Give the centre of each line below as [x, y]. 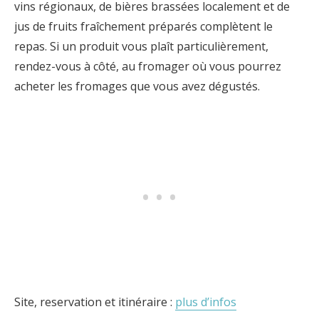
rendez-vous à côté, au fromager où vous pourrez [148, 66]
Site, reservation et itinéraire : [95, 302]
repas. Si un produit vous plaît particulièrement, [141, 46]
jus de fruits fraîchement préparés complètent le [143, 26]
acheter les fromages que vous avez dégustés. [137, 86]
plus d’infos [206, 302]
